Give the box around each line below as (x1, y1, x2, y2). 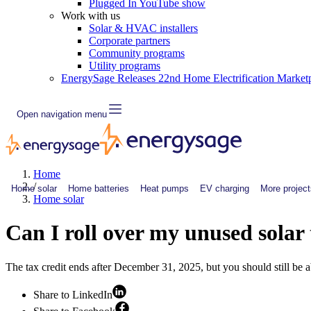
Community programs (89, 47, 185, 59)
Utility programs (89, 60, 160, 72)
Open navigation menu (17, 108, 107, 119)
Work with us (61, 10, 120, 22)
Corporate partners (89, 35, 170, 47)
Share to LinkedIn (33, 288, 112, 301)
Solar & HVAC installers (89, 22, 198, 34)
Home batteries (68, 183, 129, 194)
